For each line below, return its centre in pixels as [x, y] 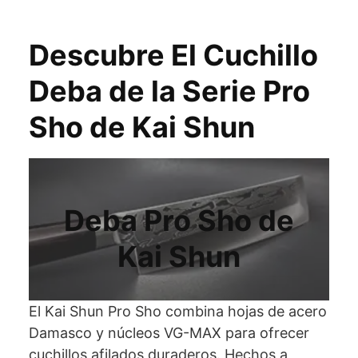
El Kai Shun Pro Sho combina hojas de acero [178, 311]
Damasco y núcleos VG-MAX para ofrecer [169, 333]
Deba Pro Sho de [179, 221]
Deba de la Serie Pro [169, 91]
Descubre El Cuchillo [173, 55]
